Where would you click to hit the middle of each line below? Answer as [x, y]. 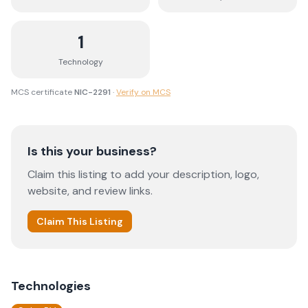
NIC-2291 [92, 92]
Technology [80, 62]
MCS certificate [42, 92]
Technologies [51, 286]
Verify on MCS [143, 92]
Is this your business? [92, 151]
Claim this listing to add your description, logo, [143, 174]
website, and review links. [90, 191]
